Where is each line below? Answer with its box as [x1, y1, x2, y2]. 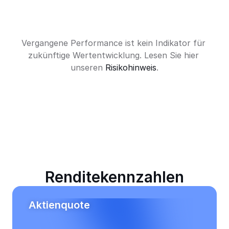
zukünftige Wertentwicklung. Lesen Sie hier [28, 50, 199, 60]
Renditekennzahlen [45, 168, 184, 186]
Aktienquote [29, 199, 90, 211]
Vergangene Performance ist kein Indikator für [21, 38, 205, 48]
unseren [71, 62, 105, 73]
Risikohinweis [105, 62, 156, 73]
